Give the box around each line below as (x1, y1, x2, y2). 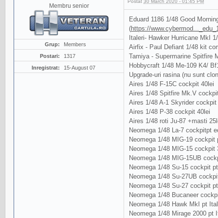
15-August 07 (63, 65, 95, 71)
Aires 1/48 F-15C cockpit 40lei (129, 80, 214, 88)
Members (63, 41, 86, 48)
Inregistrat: (31, 65, 60, 71)
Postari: (39, 53, 60, 59)
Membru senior (49, 2, 89, 9)
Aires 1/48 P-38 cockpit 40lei (129, 108, 210, 116)
